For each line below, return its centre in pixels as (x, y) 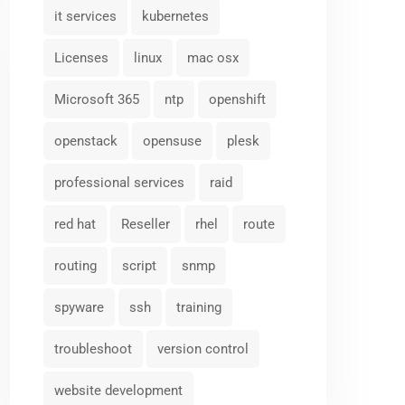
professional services (119, 183)
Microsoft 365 (97, 99)
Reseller (146, 224)
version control (203, 349)
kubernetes (175, 16)
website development (118, 391)
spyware (79, 307)
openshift (237, 99)
